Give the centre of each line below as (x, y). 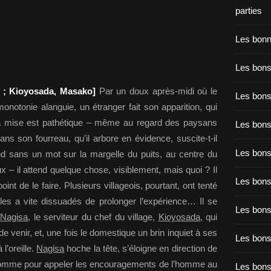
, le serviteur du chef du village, (93, 217)
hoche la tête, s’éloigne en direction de (141, 248)
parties (249, 11)
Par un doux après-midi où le (157, 91)
